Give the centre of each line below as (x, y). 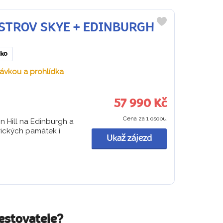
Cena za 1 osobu (145, 118)
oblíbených (176, 42)
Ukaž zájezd (129, 138)
